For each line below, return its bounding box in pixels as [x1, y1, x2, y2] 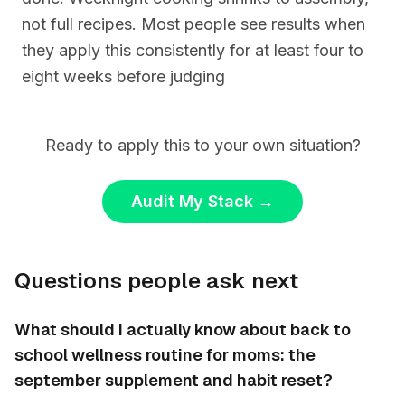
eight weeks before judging [22, 67, 225, 86]
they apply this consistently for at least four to [22, 41, 363, 60]
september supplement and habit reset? [14, 370, 333, 391]
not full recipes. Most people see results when [22, 14, 365, 33]
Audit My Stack [131, 192, 253, 211]
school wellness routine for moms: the [14, 344, 316, 365]
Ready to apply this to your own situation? [44, 136, 361, 155]
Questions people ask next [14, 267, 298, 295]
